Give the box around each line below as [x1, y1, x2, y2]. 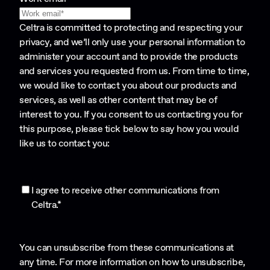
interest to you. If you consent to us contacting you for [19, 108, 243, 121]
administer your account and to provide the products [19, 50, 238, 63]
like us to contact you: [19, 137, 110, 150]
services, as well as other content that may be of [19, 93, 218, 107]
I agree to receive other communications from [31, 184, 219, 197]
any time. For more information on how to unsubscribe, [19, 256, 245, 269]
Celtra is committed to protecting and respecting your [19, 21, 243, 34]
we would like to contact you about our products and [19, 79, 237, 92]
